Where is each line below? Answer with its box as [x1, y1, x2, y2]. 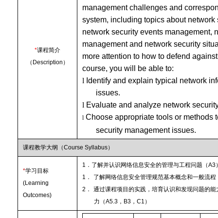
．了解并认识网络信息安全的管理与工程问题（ [86, 162, 209, 168]
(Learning [23, 180, 49, 186]
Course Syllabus [64, 144, 108, 151]
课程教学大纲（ [23, 144, 64, 151]
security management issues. [96, 126, 197, 134]
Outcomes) [23, 192, 52, 199]
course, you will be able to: [82, 64, 174, 73]
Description [32, 59, 63, 66]
